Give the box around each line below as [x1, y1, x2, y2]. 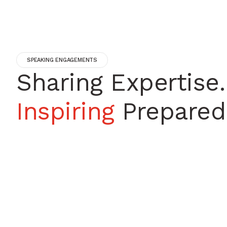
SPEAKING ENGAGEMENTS [27, 57, 97, 64]
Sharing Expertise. [16, 68, 225, 97]
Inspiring [16, 97, 115, 126]
